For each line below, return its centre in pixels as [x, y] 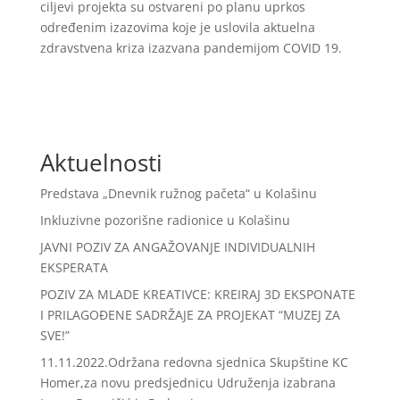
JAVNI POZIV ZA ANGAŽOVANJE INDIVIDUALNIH [177, 247]
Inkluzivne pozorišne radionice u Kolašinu [165, 220]
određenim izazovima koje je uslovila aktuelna [177, 27]
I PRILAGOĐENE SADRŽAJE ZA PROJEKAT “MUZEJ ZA [190, 315]
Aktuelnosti [101, 162]
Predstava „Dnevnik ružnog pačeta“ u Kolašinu [178, 193]
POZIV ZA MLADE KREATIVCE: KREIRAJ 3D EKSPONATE [197, 294]
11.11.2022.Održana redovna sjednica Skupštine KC [194, 362]
